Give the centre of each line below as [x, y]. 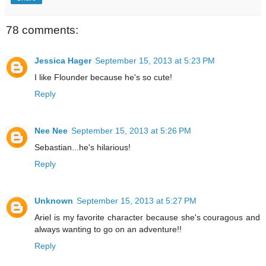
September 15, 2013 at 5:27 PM [137, 200]
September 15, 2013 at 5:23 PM [155, 61]
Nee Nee [51, 130]
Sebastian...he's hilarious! [83, 147]
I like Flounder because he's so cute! [103, 77]
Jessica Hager [63, 61]
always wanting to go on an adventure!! [108, 229]
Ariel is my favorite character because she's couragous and [147, 217]
